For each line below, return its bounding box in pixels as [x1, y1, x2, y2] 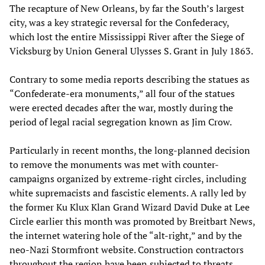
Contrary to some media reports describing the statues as [9, 72, 250, 86]
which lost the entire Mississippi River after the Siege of [9, 30, 244, 43]
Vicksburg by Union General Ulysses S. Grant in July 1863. [9, 44, 253, 57]
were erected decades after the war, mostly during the [9, 101, 233, 114]
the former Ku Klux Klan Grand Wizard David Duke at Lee [9, 200, 250, 214]
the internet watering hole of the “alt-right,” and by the [9, 228, 242, 242]
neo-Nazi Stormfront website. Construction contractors [9, 243, 244, 256]
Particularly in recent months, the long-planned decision [9, 143, 250, 157]
